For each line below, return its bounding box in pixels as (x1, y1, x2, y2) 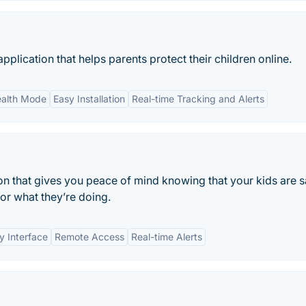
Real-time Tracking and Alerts (132, 93, 264, 105)
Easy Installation (53, 93, 125, 105)
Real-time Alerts (131, 231, 202, 242)
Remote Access (55, 231, 124, 242)
